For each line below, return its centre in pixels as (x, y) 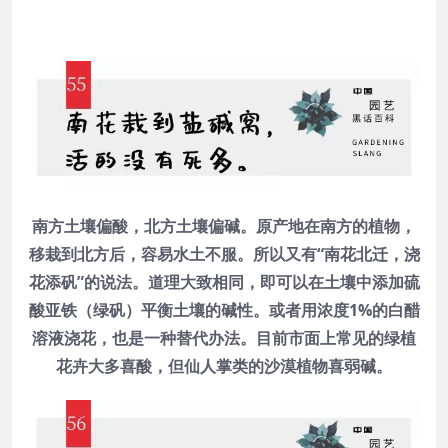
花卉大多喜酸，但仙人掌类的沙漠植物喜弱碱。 (224, 365)
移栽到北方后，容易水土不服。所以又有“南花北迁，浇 (224, 253)
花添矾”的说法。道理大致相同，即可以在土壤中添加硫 (224, 281)
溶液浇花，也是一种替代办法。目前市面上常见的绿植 (224, 337)
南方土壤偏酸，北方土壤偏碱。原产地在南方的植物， (224, 225)
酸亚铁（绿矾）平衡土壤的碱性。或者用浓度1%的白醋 (224, 309)
